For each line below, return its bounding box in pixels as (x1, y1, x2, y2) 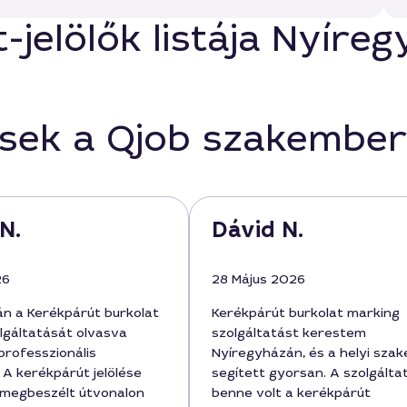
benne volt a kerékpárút (212, 384, 371, 401)
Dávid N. (212, 215, 303, 244)
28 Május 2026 (212, 271, 305, 287)
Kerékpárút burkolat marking (212, 304, 400, 321)
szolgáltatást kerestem (212, 324, 366, 341)
